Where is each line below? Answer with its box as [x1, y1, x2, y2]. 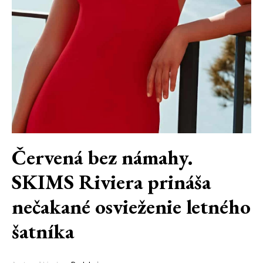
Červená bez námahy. [12, 144, 193, 170]
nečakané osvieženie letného [12, 193, 251, 220]
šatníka [12, 218, 74, 244]
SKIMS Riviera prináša [12, 168, 211, 195]
